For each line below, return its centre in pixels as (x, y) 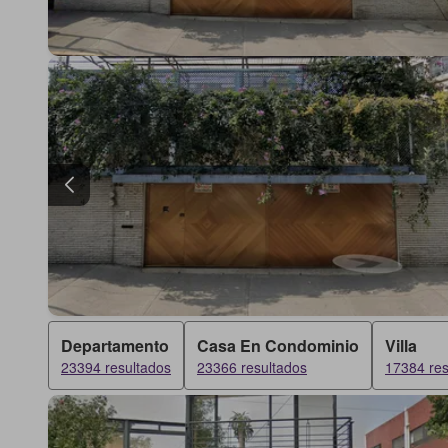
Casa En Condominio (278, 345)
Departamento (115, 345)
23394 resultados (116, 367)
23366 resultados (252, 367)
